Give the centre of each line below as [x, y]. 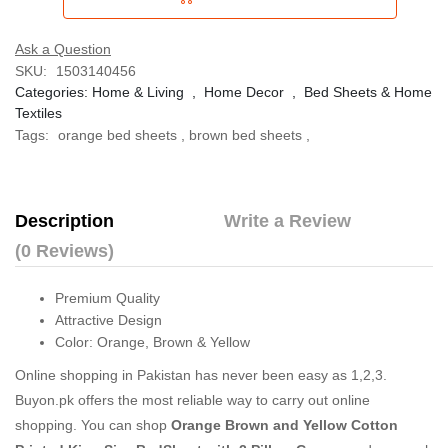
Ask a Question [63, 49]
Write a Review [287, 221]
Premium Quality [107, 298]
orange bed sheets [117, 135]
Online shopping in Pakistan [103, 375]
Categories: [53, 92]
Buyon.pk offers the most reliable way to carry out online [192, 400]
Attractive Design [108, 320]
